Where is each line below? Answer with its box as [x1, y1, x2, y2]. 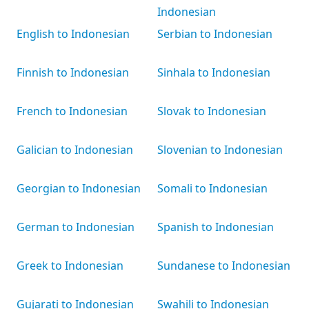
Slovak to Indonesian [157, 103, 266, 119]
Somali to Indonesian [157, 181, 268, 196]
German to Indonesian [17, 219, 134, 235]
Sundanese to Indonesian [157, 258, 290, 273]
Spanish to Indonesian [157, 219, 274, 235]
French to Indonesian [17, 103, 128, 119]
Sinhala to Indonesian [157, 65, 270, 80]
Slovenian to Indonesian [157, 142, 283, 157]
